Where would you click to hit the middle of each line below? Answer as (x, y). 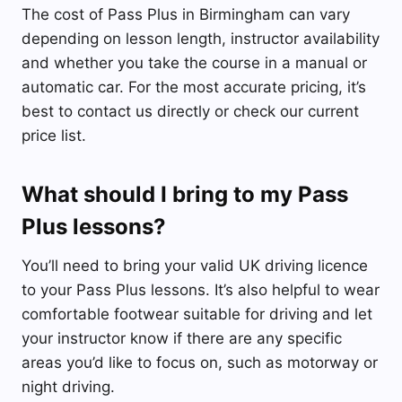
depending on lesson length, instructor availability (201, 39)
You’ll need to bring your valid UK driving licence (195, 266)
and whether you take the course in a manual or (194, 63)
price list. (54, 136)
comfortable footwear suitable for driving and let (197, 315)
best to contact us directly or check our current (190, 112)
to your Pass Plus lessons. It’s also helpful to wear (201, 290)
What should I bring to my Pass (185, 195)
